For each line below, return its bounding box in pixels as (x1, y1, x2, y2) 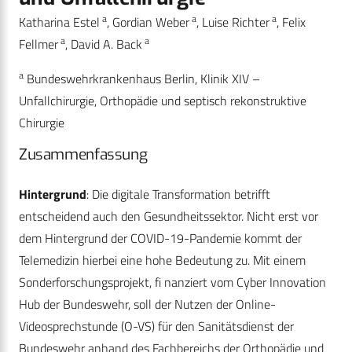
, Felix (277, 13, 306, 32)
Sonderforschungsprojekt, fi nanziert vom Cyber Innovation (19, 273, 326, 292)
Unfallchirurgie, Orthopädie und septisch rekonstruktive (19, 91, 306, 111)
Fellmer (19, 35, 58, 54)
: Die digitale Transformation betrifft (86, 185, 270, 204)
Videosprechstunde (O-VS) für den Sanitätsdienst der (19, 317, 294, 336)
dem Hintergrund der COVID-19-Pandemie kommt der (19, 229, 302, 248)
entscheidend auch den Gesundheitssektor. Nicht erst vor (19, 207, 318, 226)
